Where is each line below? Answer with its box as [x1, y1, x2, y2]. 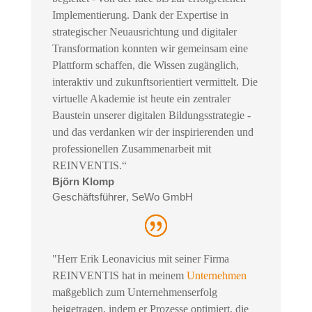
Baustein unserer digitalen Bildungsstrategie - [52, 109, 251, 122]
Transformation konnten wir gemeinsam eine [52, 42, 248, 55]
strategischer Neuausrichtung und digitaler [52, 26, 237, 38]
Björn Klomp [52, 175, 114, 188]
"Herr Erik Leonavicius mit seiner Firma [52, 252, 229, 265]
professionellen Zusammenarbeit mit [52, 143, 211, 155]
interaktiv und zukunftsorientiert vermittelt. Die [52, 76, 258, 88]
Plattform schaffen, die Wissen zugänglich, [52, 59, 239, 72]
